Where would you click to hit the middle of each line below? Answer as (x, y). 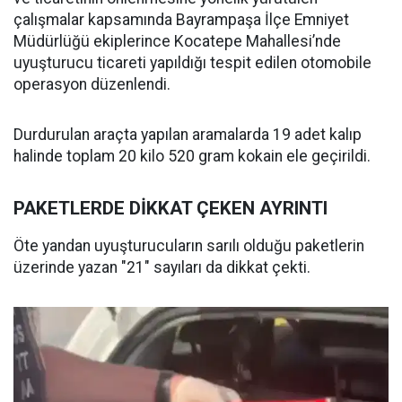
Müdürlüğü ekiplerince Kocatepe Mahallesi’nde (177, 41)
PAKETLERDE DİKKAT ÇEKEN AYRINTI (170, 208)
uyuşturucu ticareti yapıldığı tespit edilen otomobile (192, 63)
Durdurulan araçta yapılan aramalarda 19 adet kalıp (188, 135)
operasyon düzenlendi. (92, 84)
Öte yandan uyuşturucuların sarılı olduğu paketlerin (189, 246)
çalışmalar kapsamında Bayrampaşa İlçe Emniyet (181, 20)
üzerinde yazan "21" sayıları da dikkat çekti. (162, 267)
